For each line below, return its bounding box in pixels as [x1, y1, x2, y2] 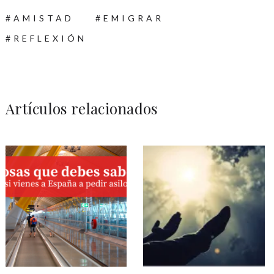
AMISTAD [13, 12, 74, 23]
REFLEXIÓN [13, 32, 87, 43]
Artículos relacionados [5, 98, 158, 118]
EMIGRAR [103, 12, 164, 23]
